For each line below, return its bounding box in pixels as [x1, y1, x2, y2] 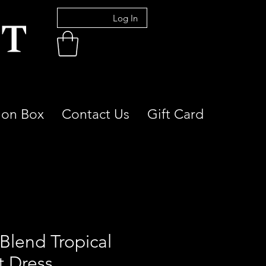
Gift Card [147, 106, 204, 122]
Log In [113, 12, 138, 24]
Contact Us [62, 106, 129, 122]
